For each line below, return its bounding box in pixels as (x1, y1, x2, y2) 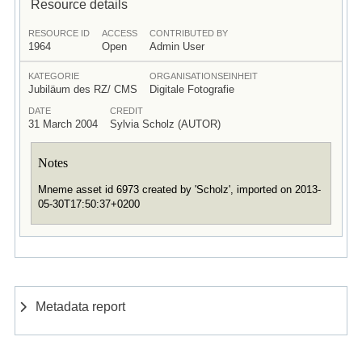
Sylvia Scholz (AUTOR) (109, 117, 221, 130)
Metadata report (36, 299, 126, 314)
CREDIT (109, 105, 143, 116)
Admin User (149, 40, 204, 53)
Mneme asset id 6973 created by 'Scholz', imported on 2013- (37, 183, 321, 196)
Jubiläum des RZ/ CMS (27, 82, 137, 95)
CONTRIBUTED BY (149, 27, 228, 38)
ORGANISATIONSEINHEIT (149, 70, 258, 81)
